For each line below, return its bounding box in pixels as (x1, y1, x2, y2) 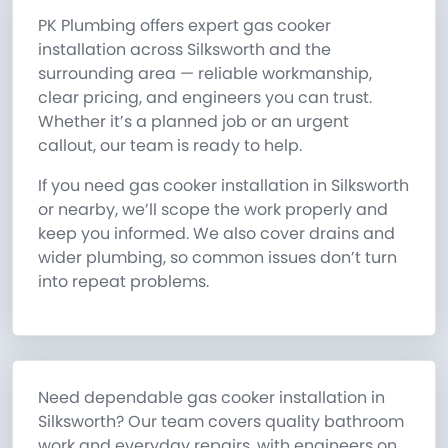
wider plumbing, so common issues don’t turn (38, 246, 397, 270)
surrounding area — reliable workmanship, (38, 62, 372, 86)
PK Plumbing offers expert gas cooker (38, 14, 331, 38)
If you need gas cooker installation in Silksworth (38, 174, 409, 198)
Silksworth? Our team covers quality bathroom (38, 410, 404, 434)
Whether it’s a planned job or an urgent (38, 110, 349, 134)
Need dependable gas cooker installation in (38, 386, 385, 410)
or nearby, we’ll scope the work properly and (38, 198, 388, 222)
